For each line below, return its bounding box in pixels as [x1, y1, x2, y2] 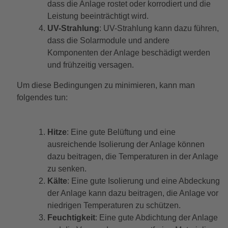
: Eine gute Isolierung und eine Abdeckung [67, 177, 220, 186]
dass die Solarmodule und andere [47, 36, 169, 45]
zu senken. [47, 164, 87, 174]
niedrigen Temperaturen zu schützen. [47, 201, 181, 210]
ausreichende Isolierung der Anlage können [47, 140, 205, 149]
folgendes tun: [16, 93, 68, 102]
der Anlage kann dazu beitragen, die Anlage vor [47, 189, 218, 198]
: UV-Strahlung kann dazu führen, [99, 24, 219, 33]
